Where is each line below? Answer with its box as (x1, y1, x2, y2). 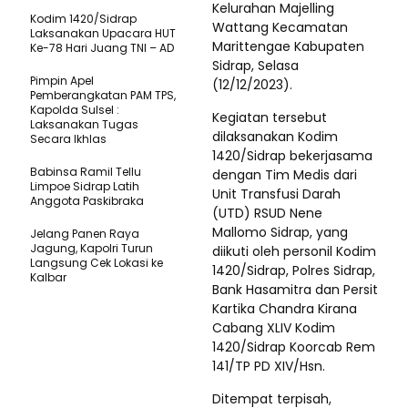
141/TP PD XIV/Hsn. (212, 357, 325, 375)
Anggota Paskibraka (30, 193, 144, 209)
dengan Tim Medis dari (212, 166, 357, 184)
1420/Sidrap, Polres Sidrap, (212, 261, 375, 280)
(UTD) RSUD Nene (212, 204, 322, 222)
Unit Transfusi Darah (212, 185, 341, 203)
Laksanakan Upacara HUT (30, 25, 176, 41)
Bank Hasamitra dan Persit (212, 280, 378, 299)
